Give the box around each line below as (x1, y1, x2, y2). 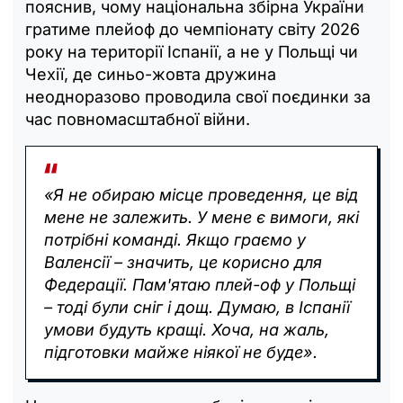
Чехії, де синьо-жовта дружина (25, 64, 276, 84)
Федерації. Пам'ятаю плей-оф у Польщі (44, 274, 355, 294)
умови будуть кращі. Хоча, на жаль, (44, 319, 329, 339)
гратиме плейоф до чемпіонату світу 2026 (25, 19, 360, 39)
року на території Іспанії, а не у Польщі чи (25, 41, 358, 61)
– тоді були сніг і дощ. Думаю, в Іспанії (44, 297, 350, 317)
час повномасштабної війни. (25, 109, 250, 129)
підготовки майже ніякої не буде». (44, 342, 318, 362)
